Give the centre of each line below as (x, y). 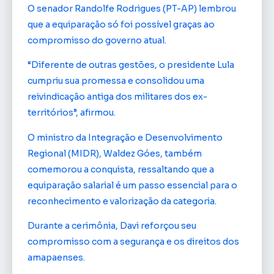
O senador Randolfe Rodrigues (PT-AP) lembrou (132, 8)
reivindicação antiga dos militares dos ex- (117, 97)
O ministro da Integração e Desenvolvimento (125, 137)
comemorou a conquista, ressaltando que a (121, 169)
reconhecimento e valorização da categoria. (122, 201)
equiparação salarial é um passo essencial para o (132, 185)
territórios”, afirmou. (72, 113)
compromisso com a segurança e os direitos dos (133, 241)
